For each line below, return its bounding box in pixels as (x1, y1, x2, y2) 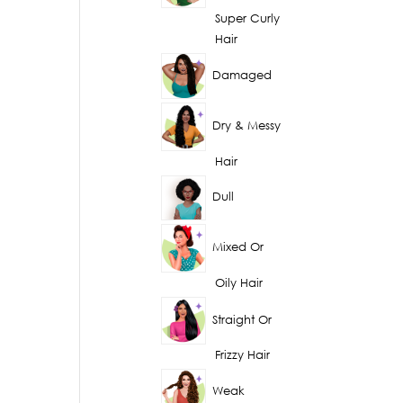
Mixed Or (211, 239, 264, 255)
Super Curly (215, 11, 281, 27)
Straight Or (211, 311, 272, 327)
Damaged (211, 67, 272, 84)
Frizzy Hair (215, 347, 271, 363)
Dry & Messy (211, 118, 281, 134)
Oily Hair (215, 274, 264, 291)
